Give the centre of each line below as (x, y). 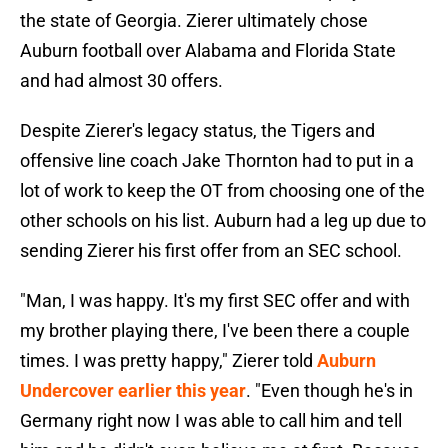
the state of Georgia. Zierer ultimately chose (194, 21)
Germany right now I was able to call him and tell (211, 421)
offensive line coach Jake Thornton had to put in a (217, 161)
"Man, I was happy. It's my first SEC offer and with (215, 301)
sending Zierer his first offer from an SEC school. (211, 251)
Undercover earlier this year (133, 391)
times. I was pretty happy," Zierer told (168, 361)
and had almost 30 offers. (121, 81)
